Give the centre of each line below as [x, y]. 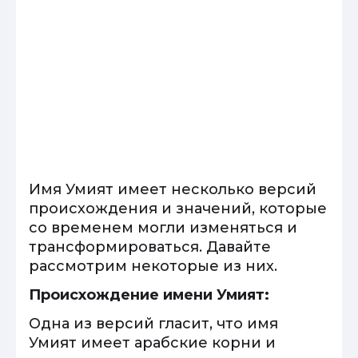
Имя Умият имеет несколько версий [173, 189]
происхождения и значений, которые [178, 209]
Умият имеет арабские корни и [152, 343]
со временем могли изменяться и [163, 228]
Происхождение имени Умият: [149, 295]
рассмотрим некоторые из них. [153, 266]
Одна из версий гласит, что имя [153, 324]
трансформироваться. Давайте [150, 247]
